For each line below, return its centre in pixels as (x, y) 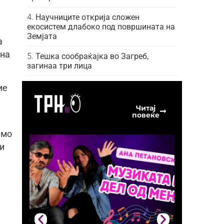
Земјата (42, 36)
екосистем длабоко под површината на (101, 26)
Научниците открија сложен (87, 17)
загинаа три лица (59, 65)
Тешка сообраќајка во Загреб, (92, 56)
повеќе (145, 115)
